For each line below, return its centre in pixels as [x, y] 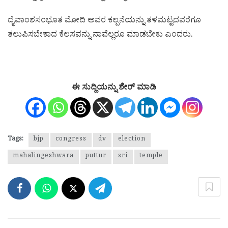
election [132, 140]
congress [71, 140]
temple [151, 157]
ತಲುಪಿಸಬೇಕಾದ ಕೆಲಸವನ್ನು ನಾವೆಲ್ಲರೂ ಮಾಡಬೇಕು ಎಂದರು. [100, 36]
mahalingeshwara [43, 157]
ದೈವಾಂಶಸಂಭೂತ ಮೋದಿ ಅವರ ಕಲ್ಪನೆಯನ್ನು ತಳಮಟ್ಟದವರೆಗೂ [104, 22]
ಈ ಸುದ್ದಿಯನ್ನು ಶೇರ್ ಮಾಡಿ [114, 89]
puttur [96, 157]
